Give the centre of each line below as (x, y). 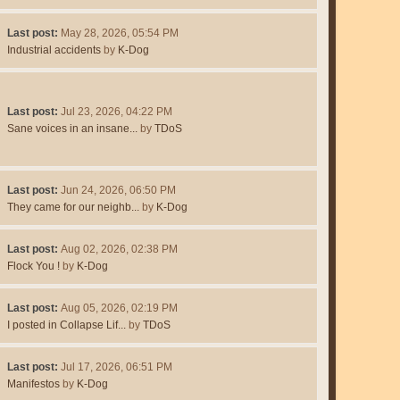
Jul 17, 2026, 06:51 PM (116, 367)
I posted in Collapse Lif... (66, 325)
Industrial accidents (54, 50)
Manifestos (33, 384)
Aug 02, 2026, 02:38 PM (119, 250)
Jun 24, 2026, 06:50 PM (118, 191)
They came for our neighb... (73, 208)
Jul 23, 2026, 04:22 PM (116, 112)
